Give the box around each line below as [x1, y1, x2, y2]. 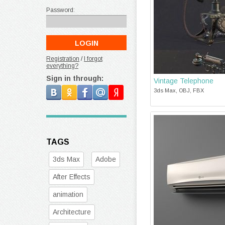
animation [53, 190, 83, 198]
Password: [46, 7, 75, 14]
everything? [46, 62, 78, 69]
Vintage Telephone [154, 77, 213, 85]
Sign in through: [46, 74, 103, 82]
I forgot [84, 55, 102, 62]
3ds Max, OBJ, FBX [154, 87, 204, 93]
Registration [46, 55, 79, 62]
